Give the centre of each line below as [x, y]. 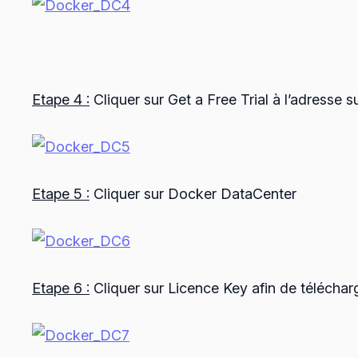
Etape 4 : [61, 100]
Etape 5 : [61, 194]
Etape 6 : [61, 288]
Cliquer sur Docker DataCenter [193, 194]
